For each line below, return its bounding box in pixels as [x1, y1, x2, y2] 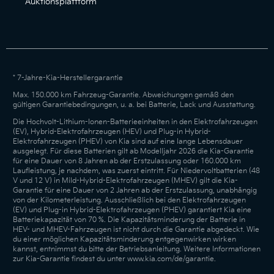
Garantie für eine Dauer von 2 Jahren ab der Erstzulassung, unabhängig [12, 186, 257, 195]
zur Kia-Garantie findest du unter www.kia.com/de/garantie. [12, 254, 216, 264]
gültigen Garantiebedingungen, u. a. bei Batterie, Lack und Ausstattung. [12, 100, 256, 109]
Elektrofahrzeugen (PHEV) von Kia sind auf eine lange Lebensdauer [12, 137, 243, 146]
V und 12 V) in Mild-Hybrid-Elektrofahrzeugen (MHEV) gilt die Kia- [12, 176, 238, 185]
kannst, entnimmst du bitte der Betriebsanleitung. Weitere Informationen [12, 245, 261, 254]
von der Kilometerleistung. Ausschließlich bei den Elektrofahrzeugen [12, 196, 246, 205]
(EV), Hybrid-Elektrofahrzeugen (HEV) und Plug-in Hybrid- [12, 127, 211, 136]
